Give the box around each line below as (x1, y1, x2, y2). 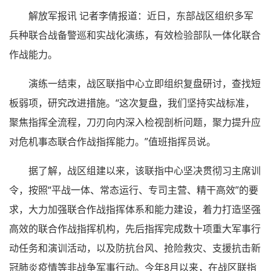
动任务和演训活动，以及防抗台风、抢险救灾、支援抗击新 (9, 241, 261, 255)
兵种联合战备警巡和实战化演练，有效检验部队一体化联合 (9, 28, 261, 42)
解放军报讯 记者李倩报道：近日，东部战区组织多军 (28, 8, 253, 22)
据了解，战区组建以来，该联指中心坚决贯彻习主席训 (28, 163, 261, 177)
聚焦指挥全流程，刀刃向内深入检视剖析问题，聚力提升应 (9, 115, 261, 129)
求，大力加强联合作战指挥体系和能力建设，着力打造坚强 (9, 202, 261, 216)
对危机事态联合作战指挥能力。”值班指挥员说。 (9, 134, 216, 148)
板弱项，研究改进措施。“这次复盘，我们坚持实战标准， (9, 96, 255, 109)
